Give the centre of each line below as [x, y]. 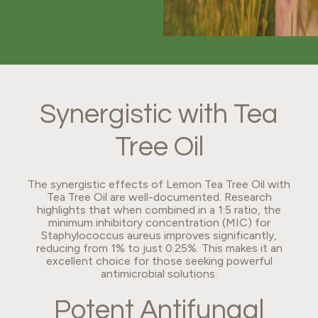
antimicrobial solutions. [159, 273]
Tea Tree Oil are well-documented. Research [159, 197]
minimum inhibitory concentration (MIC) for [159, 222]
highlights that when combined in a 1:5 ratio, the [159, 209]
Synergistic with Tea [159, 114]
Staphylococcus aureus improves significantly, [159, 235]
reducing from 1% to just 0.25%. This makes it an [159, 248]
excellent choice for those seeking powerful [159, 261]
